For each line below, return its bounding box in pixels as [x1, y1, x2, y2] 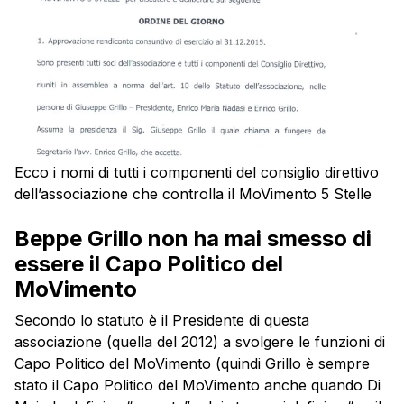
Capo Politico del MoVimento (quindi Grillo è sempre [14, 354, 370, 373]
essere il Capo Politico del [14, 251, 283, 278]
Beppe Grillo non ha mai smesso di [14, 225, 372, 252]
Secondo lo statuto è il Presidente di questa [14, 311, 309, 330]
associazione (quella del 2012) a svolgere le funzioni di [14, 333, 385, 352]
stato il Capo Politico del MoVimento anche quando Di [14, 376, 381, 395]
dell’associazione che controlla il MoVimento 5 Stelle [14, 185, 372, 204]
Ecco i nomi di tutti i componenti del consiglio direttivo [14, 163, 379, 182]
